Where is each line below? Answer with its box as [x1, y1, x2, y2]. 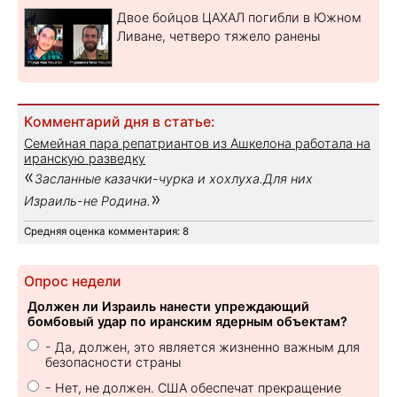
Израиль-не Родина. [24, 192, 151, 208]
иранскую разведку [24, 150, 145, 166]
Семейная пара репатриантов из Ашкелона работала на [24, 135, 370, 151]
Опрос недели [24, 272, 121, 290]
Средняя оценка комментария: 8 [24, 224, 189, 237]
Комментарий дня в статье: [24, 113, 214, 130]
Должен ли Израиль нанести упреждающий [27, 298, 309, 314]
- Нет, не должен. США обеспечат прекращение [45, 379, 341, 395]
